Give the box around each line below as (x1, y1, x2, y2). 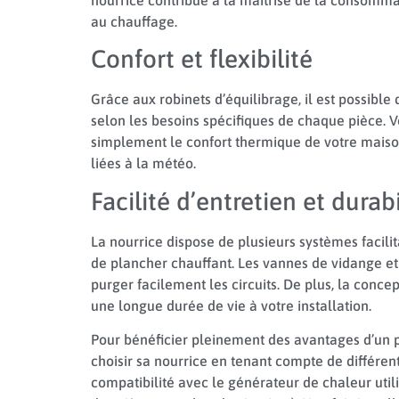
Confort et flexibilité (91, 45, 313, 74)
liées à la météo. (91, 155, 196, 172)
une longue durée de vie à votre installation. (91, 297, 371, 313)
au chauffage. (91, 12, 177, 29)
